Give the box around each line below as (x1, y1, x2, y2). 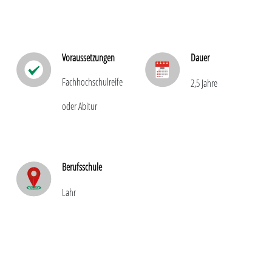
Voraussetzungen (62, 51, 115, 65)
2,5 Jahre (191, 76, 218, 90)
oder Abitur (62, 100, 98, 114)
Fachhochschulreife (62, 75, 126, 89)
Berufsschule (62, 160, 103, 174)
